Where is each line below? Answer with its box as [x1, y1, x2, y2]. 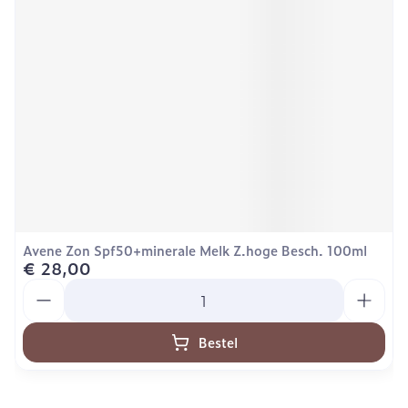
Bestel [198, 332, 238, 352]
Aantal [22, 276, 69, 298]
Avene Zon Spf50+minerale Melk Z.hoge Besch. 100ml [23, 240, 367, 260]
